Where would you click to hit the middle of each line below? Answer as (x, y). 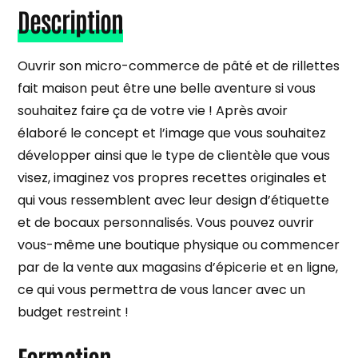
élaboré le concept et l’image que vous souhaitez (172, 133)
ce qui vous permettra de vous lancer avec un (162, 289)
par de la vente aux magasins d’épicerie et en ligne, (178, 267)
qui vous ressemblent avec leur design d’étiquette (174, 200)
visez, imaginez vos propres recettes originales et (173, 177)
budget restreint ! (74, 312)
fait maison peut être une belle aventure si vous (167, 88)
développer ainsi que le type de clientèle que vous (174, 155)
